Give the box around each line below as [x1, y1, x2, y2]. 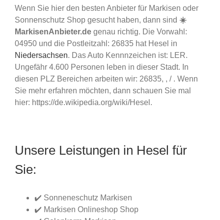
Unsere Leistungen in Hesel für [15, 142, 187, 158]
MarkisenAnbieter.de [15, 27, 91, 36]
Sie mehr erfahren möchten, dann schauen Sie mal [15, 86, 191, 95]
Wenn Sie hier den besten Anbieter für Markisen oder [15, 3, 198, 12]
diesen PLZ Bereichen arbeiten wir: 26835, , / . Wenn [15, 74, 198, 83]
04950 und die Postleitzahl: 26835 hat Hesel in [15, 39, 177, 48]
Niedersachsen [15, 51, 68, 59]
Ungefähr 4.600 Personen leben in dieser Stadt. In [15, 62, 189, 71]
